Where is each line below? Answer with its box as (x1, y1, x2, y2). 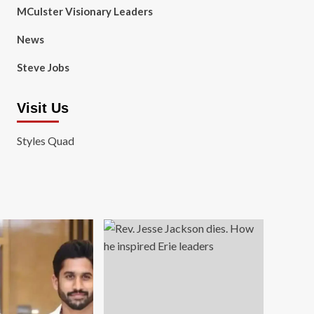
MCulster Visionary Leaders (16, 5, 153, 18)
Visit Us (16, 100, 69, 116)
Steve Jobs (16, 61, 69, 74)
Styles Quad (16, 134, 74, 147)
